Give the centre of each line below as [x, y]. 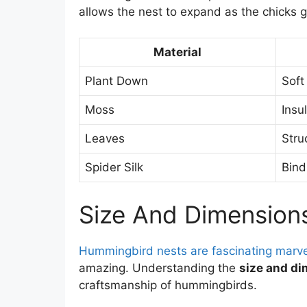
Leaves [105, 139]
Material [177, 52]
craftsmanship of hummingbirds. [168, 285]
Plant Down [116, 81]
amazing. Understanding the [159, 268]
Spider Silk [114, 168]
